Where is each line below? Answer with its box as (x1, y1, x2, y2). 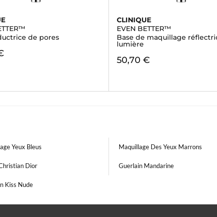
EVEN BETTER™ (116, 24, 171, 33)
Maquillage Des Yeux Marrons (119, 143, 202, 151)
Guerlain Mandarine (119, 162, 174, 170)
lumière (116, 40, 144, 48)
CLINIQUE (116, 15, 151, 24)
